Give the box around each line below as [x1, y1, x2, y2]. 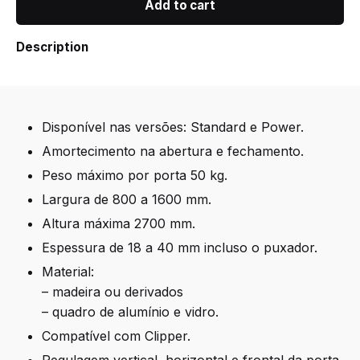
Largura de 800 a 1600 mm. [42, 191, 211, 208]
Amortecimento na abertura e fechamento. [42, 143, 304, 160]
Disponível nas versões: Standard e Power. [42, 119, 304, 136]
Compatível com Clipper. [42, 328, 190, 345]
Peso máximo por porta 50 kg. [42, 167, 227, 184]
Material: [42, 264, 94, 280]
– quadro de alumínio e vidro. [42, 304, 219, 321]
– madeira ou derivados [42, 284, 183, 301]
